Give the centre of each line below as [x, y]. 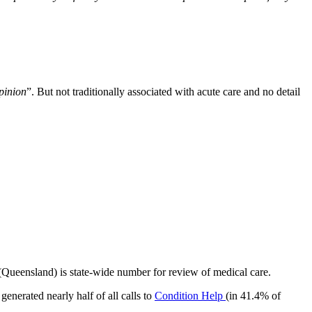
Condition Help [190, 295]
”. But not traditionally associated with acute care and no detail [163, 91]
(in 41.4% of [253, 295]
